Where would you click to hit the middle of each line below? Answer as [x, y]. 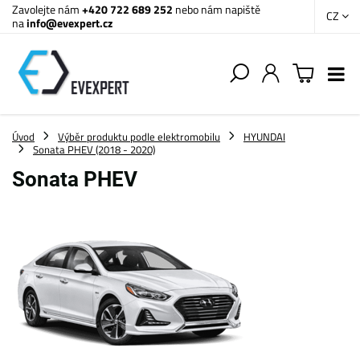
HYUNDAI [264, 137]
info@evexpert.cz [70, 23]
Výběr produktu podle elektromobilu [139, 137]
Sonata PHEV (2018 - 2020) [94, 149]
